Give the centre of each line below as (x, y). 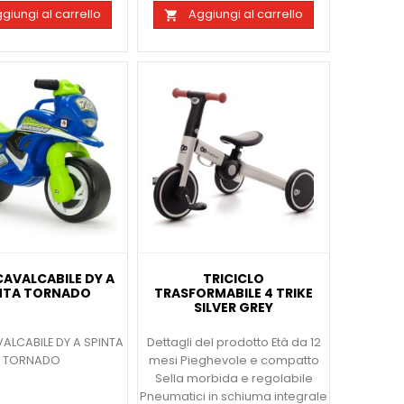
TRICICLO (234, 278)
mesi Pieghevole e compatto (234, 360)
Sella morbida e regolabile (234, 378)
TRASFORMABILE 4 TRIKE (234, 293)
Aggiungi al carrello (246, 14)
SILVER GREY (234, 307)
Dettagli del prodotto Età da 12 (234, 342)
